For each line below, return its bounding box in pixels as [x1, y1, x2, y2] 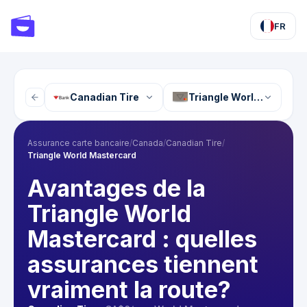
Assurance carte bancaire [27, 138, 130, 148]
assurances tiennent [27, 250, 258, 278]
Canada [132, 138, 163, 148]
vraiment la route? [27, 275, 231, 304]
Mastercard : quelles [27, 225, 257, 253]
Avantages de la [27, 174, 206, 202]
